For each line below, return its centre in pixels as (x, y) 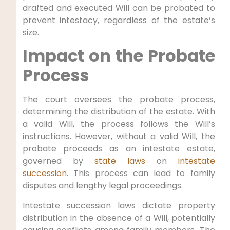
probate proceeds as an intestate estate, (119, 149)
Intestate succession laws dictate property (119, 205)
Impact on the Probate (119, 56)
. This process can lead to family (141, 174)
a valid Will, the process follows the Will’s (119, 124)
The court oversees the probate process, (119, 100)
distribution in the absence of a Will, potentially (119, 218)
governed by (58, 161)
